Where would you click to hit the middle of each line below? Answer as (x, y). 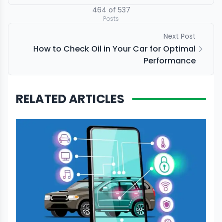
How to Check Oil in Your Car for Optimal (114, 49)
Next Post (180, 36)
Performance (170, 61)
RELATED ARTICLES (70, 99)
